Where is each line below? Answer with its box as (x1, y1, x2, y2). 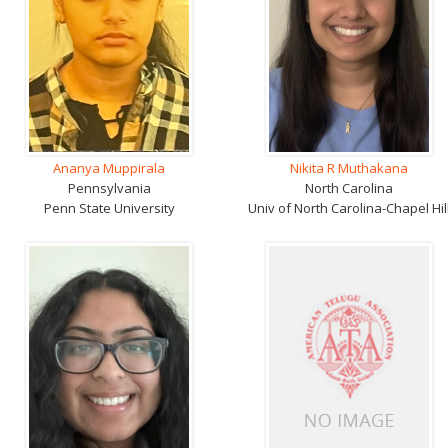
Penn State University (43, 199, 175, 217)
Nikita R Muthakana (290, 159, 408, 177)
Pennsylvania (67, 179, 151, 197)
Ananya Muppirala (53, 159, 165, 177)
